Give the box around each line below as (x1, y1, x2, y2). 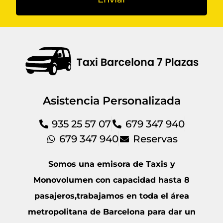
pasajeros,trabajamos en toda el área (34, 191, 189, 201)
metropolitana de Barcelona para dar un (27, 207, 196, 217)
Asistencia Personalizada (42, 94, 181, 108)
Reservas (132, 132, 178, 145)
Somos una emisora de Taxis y (48, 159, 175, 169)
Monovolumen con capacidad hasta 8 (33, 175, 190, 185)
